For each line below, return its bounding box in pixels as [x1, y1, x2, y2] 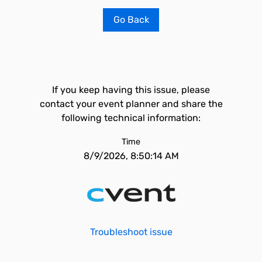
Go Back [113, 14, 149, 25]
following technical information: [61, 112, 201, 123]
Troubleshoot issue [89, 226, 173, 237]
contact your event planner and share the [39, 98, 223, 109]
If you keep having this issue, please [52, 84, 210, 95]
